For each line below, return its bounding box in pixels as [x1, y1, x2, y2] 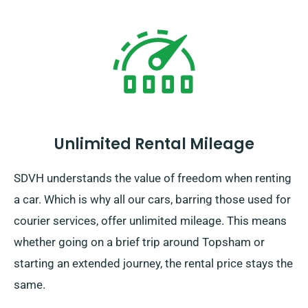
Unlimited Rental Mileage [54, 133, 254, 155]
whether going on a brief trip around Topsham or [14, 235, 265, 250]
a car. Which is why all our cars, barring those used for [14, 192, 291, 207]
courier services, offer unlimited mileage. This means [14, 214, 287, 228]
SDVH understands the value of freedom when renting [14, 171, 291, 186]
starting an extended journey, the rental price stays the [14, 256, 293, 271]
